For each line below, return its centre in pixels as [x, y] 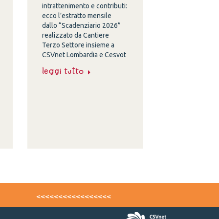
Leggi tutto [63, 71]
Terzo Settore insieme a [78, 45]
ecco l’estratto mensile [77, 16]
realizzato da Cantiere [76, 35]
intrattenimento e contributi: [85, 6]
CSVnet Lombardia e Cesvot [84, 55]
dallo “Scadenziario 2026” [82, 25]
